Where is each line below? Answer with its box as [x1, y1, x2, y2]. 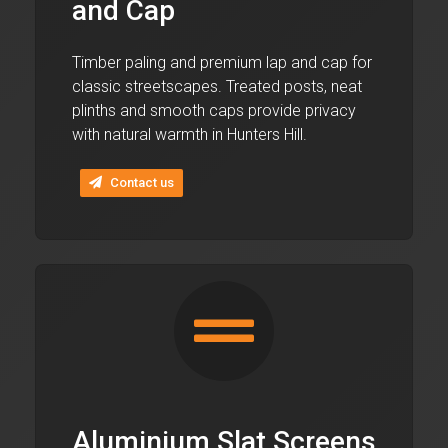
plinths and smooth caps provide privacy [72, 100, 356, 120]
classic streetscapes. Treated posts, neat [72, 76, 362, 96]
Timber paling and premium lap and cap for [72, 52, 372, 72]
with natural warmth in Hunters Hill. [72, 124, 307, 144]
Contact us [110, 175, 174, 191]
